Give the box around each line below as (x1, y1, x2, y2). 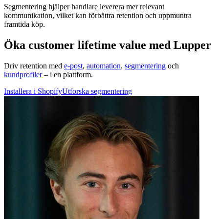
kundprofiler (4, 70, 42, 79)
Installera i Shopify (4, 87, 62, 96)
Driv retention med (4, 62, 64, 70)
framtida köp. (4, 20, 45, 29)
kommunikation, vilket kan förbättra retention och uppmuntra (4, 11, 192, 20)
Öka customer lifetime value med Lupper (4, 39, 211, 52)
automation (87, 62, 121, 70)
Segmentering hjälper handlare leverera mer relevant (4, 2, 164, 11)
